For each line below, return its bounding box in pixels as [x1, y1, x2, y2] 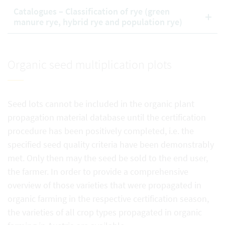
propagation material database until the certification [8, 111, 206, 123]
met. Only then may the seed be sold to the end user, [8, 152, 208, 164]
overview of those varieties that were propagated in [8, 179, 201, 191]
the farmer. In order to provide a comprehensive [8, 166, 188, 177]
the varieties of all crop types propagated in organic [8, 206, 202, 218]
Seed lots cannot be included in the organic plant [8, 98, 194, 109]
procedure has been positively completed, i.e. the [8, 125, 194, 137]
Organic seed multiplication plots [8, 57, 172, 72]
